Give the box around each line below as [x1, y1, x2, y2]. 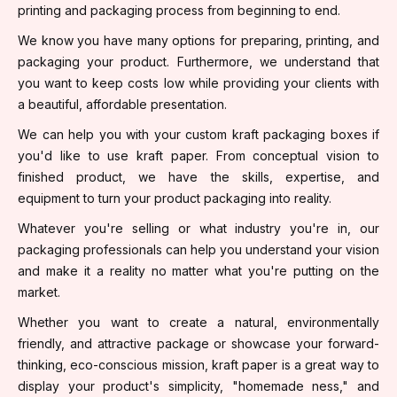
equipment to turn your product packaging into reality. [18, 190, 331, 206]
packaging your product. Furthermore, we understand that [18, 53, 379, 69]
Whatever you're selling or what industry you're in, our [18, 220, 379, 236]
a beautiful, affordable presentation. [18, 96, 227, 112]
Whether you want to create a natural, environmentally [18, 314, 379, 330]
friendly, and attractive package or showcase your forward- [18, 335, 379, 351]
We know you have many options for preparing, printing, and [18, 32, 379, 48]
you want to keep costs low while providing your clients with [18, 74, 379, 90]
